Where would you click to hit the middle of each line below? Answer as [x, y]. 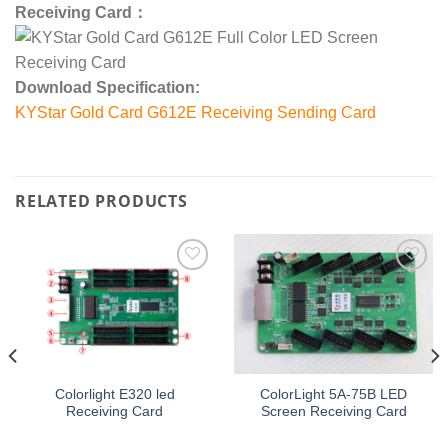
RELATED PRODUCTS [101, 201]
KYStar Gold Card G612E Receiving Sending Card [195, 113]
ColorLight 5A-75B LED [333, 394]
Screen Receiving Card [333, 411]
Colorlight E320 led [114, 394]
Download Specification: [107, 88]
